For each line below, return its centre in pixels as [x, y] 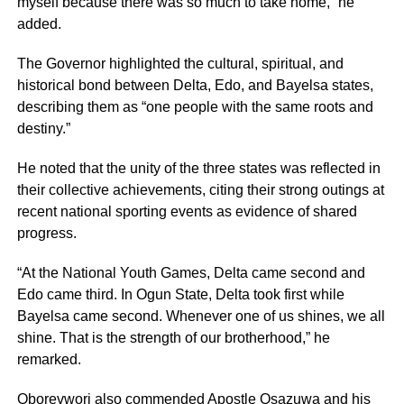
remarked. [49, 360]
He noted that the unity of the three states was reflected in [198, 169]
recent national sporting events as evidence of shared [187, 212]
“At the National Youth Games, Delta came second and [191, 273]
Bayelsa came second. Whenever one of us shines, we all [201, 317]
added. [39, 24]
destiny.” [43, 129]
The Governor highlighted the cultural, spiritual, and [180, 64]
